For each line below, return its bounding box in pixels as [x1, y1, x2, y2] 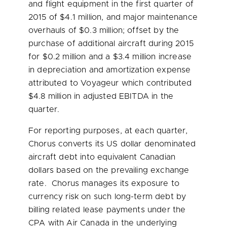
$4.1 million [60, 13, 102, 21]
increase [156, 53, 192, 61]
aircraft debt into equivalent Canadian [28, 153, 176, 161]
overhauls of [28, 26, 80, 34]
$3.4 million [112, 53, 156, 61]
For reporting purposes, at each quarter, [28, 127, 188, 135]
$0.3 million [79, 26, 123, 34]
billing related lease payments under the [28, 206, 186, 214]
